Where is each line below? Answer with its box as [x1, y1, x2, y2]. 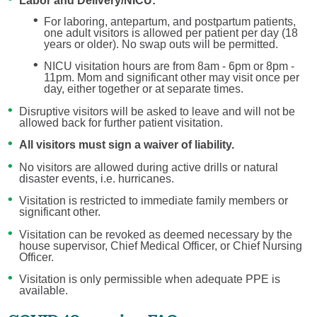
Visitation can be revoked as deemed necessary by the [18, 228, 292, 241]
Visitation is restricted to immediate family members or [18, 195, 288, 207]
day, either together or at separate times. [44, 83, 244, 96]
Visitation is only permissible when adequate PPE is [18, 273, 280, 286]
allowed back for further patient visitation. [18, 116, 223, 129]
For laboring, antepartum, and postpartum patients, [44, 15, 296, 28]
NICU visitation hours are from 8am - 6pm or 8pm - [44, 60, 295, 73]
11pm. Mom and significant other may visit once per [44, 71, 300, 84]
